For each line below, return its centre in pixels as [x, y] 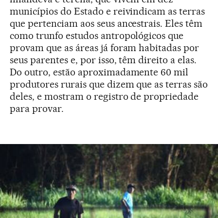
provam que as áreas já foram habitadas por [105, 48]
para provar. [37, 109]
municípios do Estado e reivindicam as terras [108, 11]
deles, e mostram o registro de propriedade [104, 97]
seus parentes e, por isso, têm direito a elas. [103, 60]
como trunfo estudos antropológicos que [97, 36]
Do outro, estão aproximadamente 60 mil [99, 72]
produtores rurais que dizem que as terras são [109, 84]
